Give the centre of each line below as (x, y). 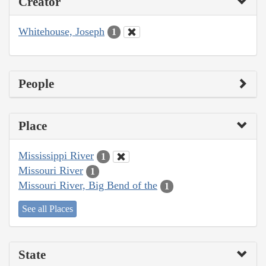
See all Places (47, 208)
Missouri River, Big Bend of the (88, 186)
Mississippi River (56, 156)
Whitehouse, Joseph (61, 31)
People (36, 84)
